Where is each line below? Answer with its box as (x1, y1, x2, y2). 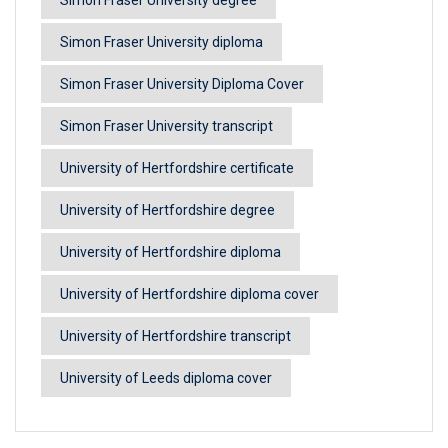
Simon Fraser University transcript (60, 117, 273, 134)
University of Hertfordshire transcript (60, 327, 291, 344)
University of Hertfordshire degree (60, 201, 275, 218)
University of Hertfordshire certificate (60, 159, 294, 176)
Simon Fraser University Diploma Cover (60, 75, 304, 92)
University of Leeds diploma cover (60, 369, 272, 386)
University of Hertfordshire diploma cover (60, 285, 319, 302)
